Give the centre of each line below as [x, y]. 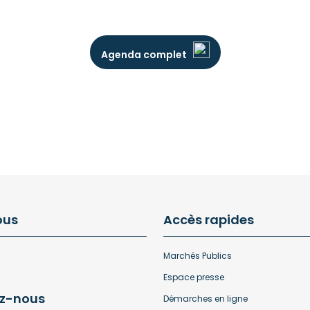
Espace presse [194, 277]
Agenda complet [144, 55]
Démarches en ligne [206, 299]
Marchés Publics [198, 256]
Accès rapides [209, 220]
